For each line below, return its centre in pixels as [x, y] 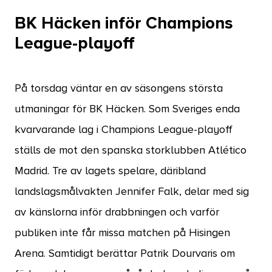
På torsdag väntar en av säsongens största [119, 89]
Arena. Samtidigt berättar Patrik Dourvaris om [125, 254]
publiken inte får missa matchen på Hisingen [122, 233]
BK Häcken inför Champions [124, 24]
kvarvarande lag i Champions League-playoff [124, 130]
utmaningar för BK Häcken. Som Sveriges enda [127, 109]
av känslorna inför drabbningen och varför [117, 212]
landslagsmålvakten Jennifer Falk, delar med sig [132, 192]
